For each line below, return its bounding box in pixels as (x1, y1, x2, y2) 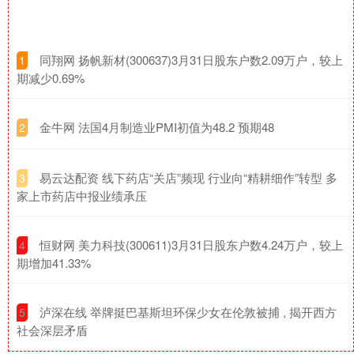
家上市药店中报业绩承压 (17, 186, 147, 204)
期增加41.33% (17, 254, 91, 271)
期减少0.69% (17, 69, 85, 86)
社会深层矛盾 (17, 321, 88, 338)
